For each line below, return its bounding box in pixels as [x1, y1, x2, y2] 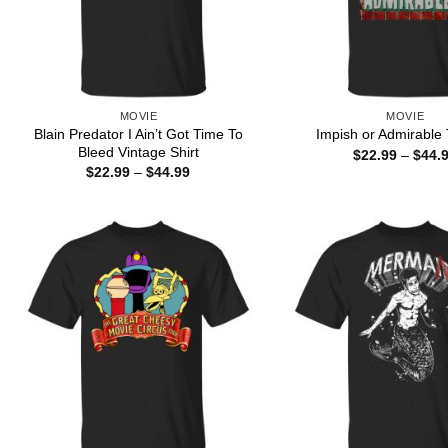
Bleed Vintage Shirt [77, 143, 199, 160]
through [189, 205, 239, 222]
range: [189, 177, 231, 194]
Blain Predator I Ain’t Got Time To [33, 125, 243, 142]
